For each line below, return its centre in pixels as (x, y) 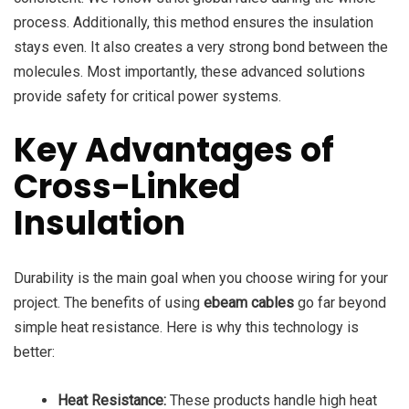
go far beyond (340, 303)
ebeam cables (249, 303)
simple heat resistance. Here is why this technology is (186, 328)
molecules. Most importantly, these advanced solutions (189, 72)
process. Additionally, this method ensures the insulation (194, 23)
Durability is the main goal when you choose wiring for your (201, 278)
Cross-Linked (127, 187)
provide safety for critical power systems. (147, 97)
